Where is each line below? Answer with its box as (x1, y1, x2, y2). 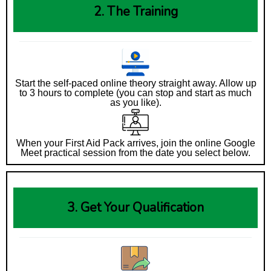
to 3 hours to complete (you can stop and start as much (19, 88, 252, 98)
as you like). (109, 97, 162, 108)
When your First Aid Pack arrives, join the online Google (16, 138, 255, 148)
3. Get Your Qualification (67, 199, 204, 216)
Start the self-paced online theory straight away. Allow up (15, 78, 256, 88)
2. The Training (93, 3, 178, 20)
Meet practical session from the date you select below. (21, 148, 250, 158)
